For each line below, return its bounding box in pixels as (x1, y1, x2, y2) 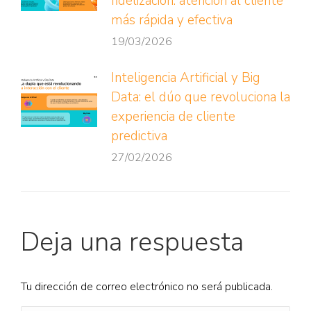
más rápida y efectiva (111, 11, 242, 29)
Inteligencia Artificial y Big (111, 69, 260, 87)
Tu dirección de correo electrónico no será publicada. (21, 279, 273, 294)
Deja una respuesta (21, 224, 244, 260)
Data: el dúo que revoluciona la (111, 88, 290, 106)
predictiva (111, 127, 167, 145)
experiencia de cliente (111, 108, 235, 126)
